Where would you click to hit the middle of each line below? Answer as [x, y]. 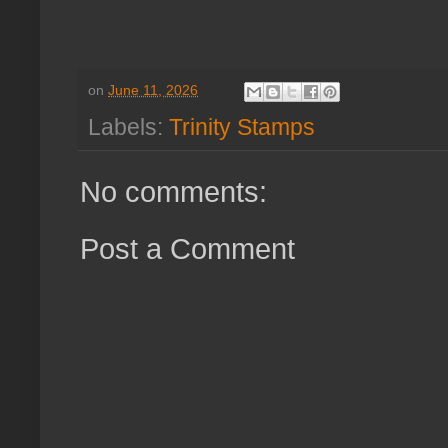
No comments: [173, 191]
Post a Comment [187, 248]
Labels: [128, 126]
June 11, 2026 [153, 90]
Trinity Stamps [242, 126]
